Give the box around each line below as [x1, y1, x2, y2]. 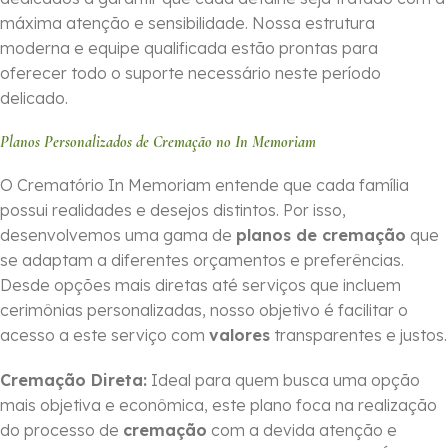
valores [209, 325, 270, 346]
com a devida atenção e [207, 420, 397, 441]
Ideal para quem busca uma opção [147, 370, 420, 391]
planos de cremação [236, 225, 406, 246]
